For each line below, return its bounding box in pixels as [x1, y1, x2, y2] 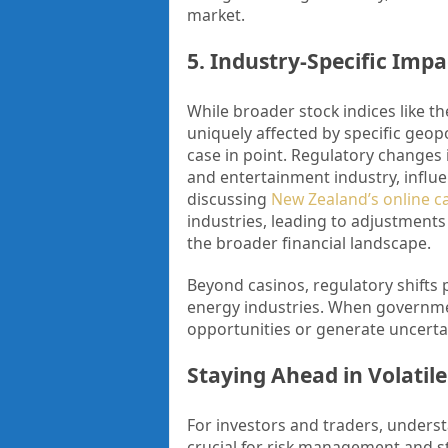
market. [186, 4, 245, 27]
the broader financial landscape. [186, 232, 431, 255]
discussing [186, 188, 271, 211]
